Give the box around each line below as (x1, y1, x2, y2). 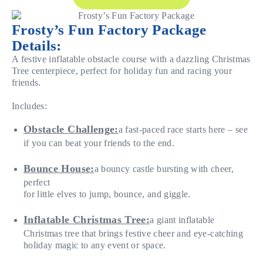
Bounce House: (23, 162, 95, 174)
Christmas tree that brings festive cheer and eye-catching (23, 228, 243, 238)
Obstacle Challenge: (23, 123, 119, 135)
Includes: (12, 100, 48, 111)
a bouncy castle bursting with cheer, (94, 163, 234, 174)
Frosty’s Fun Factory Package (12, 21, 207, 38)
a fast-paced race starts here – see (118, 124, 248, 134)
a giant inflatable (150, 214, 215, 225)
